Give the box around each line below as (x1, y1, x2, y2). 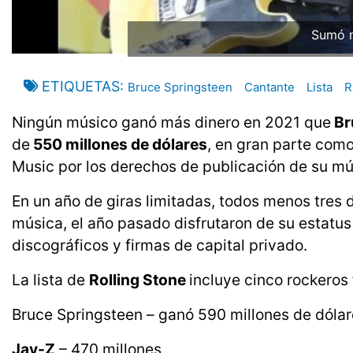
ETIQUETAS (42, 78, 120, 95)
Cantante (244, 80, 295, 95)
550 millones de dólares (30, 135, 207, 154)
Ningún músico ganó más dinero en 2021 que (12, 113, 331, 132)
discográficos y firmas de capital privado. (12, 236, 307, 255)
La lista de (12, 270, 89, 290)
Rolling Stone (89, 270, 186, 290)
